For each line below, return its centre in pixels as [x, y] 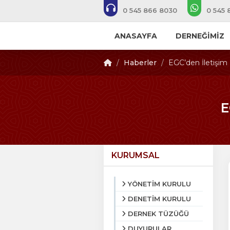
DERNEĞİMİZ [200, 36]
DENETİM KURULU [159, 199]
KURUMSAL [136, 155]
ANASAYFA [136, 36]
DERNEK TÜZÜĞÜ [158, 214]
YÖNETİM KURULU [159, 184]
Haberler [140, 63]
